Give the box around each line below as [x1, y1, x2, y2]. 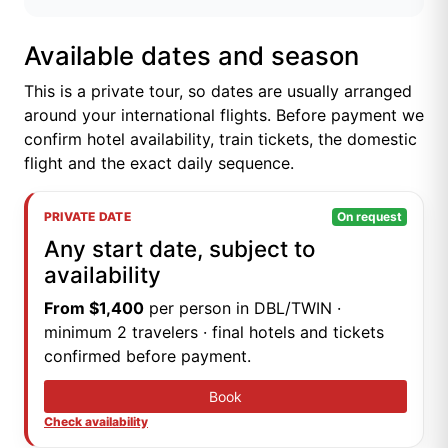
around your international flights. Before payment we [24, 104, 424, 125]
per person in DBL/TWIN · [144, 297, 341, 318]
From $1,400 [44, 297, 144, 318]
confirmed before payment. [44, 345, 251, 366]
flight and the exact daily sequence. [24, 152, 294, 173]
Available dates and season [24, 39, 359, 71]
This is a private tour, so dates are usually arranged [24, 80, 412, 101]
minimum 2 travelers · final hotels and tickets [44, 321, 384, 342]
